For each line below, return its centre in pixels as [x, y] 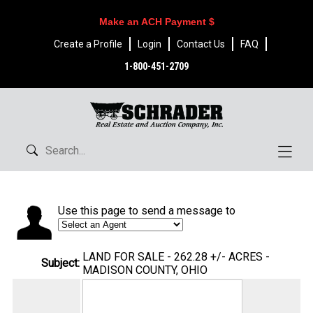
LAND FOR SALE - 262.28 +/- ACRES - [176, 257]
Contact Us [201, 44]
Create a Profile [88, 44]
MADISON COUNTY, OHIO [145, 270]
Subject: [60, 263]
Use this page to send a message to [147, 211]
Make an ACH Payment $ [156, 22]
